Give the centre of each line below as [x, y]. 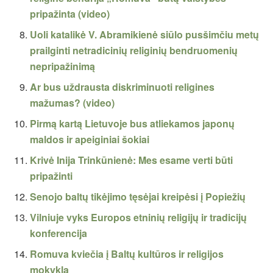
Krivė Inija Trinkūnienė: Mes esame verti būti [132, 160]
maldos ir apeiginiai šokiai [90, 140]
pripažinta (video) [70, 14]
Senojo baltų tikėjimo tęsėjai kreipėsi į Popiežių [138, 197]
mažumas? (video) [73, 103]
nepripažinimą [63, 66]
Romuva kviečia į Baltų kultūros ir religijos [127, 254]
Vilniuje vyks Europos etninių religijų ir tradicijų [139, 218]
